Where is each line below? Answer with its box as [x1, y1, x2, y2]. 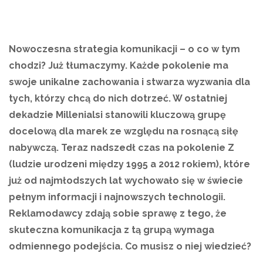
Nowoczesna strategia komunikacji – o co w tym [9, 43, 240, 55]
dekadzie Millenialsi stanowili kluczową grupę [9, 109, 226, 120]
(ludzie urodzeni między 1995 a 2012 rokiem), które [9, 159, 250, 170]
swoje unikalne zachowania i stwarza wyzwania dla [9, 76, 250, 87]
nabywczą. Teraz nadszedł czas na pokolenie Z [9, 142, 234, 153]
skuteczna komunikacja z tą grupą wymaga [9, 224, 214, 235]
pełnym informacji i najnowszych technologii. [9, 191, 225, 203]
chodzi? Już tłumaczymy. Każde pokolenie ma [9, 60, 228, 71]
